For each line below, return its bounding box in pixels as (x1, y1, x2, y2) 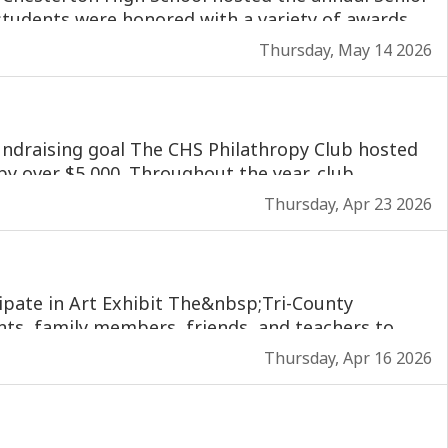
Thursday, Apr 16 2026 (264, 347, 432, 369)
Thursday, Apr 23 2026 (264, 193, 432, 215)
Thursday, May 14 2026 (259, 39, 432, 61)
